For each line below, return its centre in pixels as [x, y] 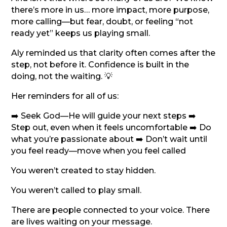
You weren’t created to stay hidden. [84, 170]
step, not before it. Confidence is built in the [100, 64]
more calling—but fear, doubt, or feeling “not [102, 21]
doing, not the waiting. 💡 [62, 76]
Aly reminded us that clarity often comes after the [113, 53]
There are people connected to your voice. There [111, 210]
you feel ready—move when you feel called [99, 150]
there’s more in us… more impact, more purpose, [110, 10]
